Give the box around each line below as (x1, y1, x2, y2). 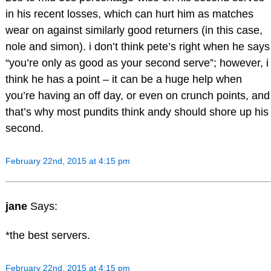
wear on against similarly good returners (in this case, (5, 24, 263, 36)
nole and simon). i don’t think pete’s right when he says (5, 40, 270, 53)
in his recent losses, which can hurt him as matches (5, 7, 253, 20)
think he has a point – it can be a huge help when (5, 73, 242, 85)
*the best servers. (5, 229, 90, 242)
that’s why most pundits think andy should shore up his (5, 105, 269, 118)
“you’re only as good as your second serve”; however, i (5, 56, 269, 69)
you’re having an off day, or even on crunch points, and (5, 89, 270, 102)
